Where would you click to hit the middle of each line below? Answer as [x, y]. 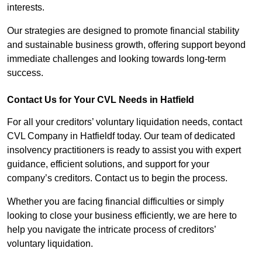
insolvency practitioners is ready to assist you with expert [124, 150]
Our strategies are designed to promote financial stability [123, 31]
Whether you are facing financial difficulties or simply [116, 202]
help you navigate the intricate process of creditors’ [111, 230]
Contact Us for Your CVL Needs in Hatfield [101, 100]
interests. [27, 8]
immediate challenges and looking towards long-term [116, 59]
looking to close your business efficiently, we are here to [122, 216]
